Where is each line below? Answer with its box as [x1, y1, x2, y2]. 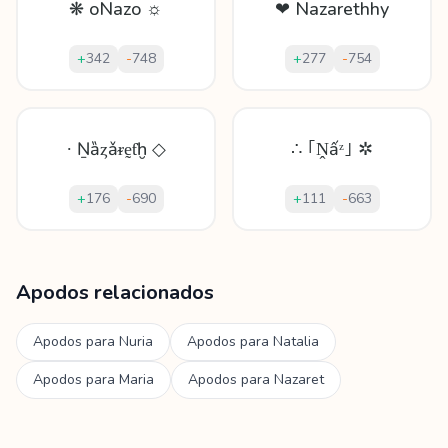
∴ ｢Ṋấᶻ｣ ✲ [291, 137, 373, 161]
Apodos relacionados [16, 279, 214, 306]
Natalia [273, 332, 319, 351]
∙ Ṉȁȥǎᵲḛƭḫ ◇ [66, 137, 166, 161]
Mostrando [15, 231, 95, 253]
